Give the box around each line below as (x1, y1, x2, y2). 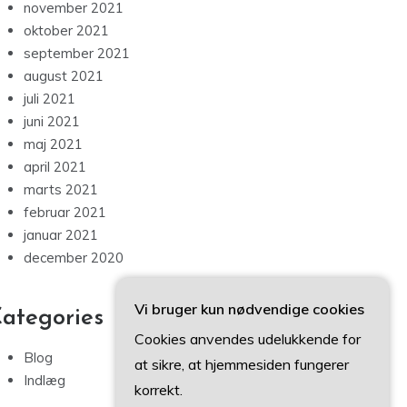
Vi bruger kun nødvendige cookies (134, 300, 364, 318)
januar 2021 (24, 226, 98, 244)
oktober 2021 (24, 22, 109, 40)
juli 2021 (24, 90, 75, 108)
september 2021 (24, 45, 130, 63)
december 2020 (24, 249, 124, 267)
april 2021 (24, 158, 86, 176)
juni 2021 (24, 113, 80, 131)
